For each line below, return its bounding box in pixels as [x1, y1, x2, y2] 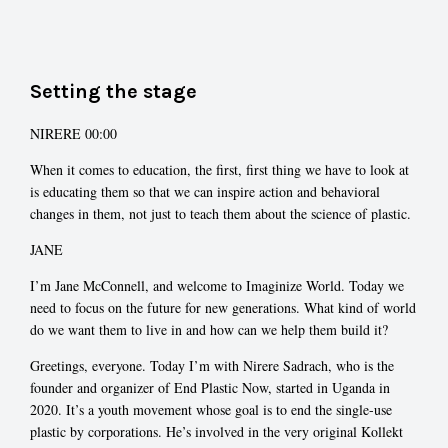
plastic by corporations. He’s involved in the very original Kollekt [30, 421, 403, 441]
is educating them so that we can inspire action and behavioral [30, 181, 380, 201]
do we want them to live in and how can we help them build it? [30, 319, 388, 339]
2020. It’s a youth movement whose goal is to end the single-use [30, 399, 392, 419]
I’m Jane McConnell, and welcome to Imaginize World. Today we [30, 275, 404, 295]
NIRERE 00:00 [30, 123, 117, 143]
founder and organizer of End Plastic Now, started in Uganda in [30, 377, 390, 397]
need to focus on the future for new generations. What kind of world [30, 297, 416, 317]
